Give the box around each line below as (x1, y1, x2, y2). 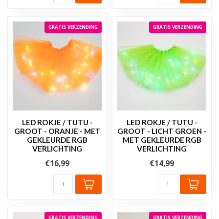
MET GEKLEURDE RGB (122, 135, 201, 144)
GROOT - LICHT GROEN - (117, 126, 206, 135)
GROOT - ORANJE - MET (14, 126, 101, 135)
